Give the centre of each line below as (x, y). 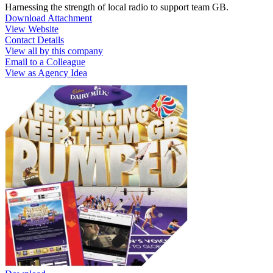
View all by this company (54, 51)
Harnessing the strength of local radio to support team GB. (117, 7)
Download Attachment (48, 18)
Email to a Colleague (45, 62)
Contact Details (34, 40)
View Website (32, 29)
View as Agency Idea (46, 73)
